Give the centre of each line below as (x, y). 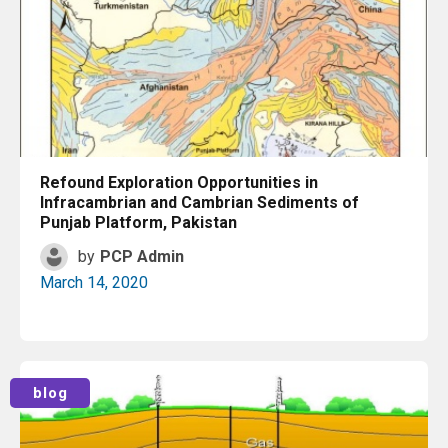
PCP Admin (142, 256)
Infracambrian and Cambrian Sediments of (199, 202)
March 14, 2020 (94, 282)
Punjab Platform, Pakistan (138, 222)
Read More (231, 374)
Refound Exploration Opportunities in (179, 182)
